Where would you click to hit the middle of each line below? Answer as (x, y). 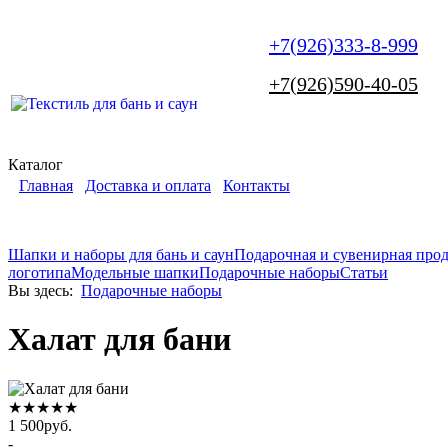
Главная (46, 185)
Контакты (256, 185)
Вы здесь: (40, 290)
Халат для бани (119, 339)
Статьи (364, 272)
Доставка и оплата (148, 185)
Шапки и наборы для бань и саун (121, 254)
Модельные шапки (135, 272)
